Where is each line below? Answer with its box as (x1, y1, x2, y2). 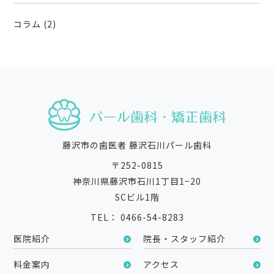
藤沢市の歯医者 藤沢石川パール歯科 (62, 139, 212, 152)
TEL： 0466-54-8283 (90, 211, 184, 224)
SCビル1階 (114, 191, 160, 204)
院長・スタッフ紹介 (143, 232, 226, 245)
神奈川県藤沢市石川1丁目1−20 (73, 175, 201, 188)
